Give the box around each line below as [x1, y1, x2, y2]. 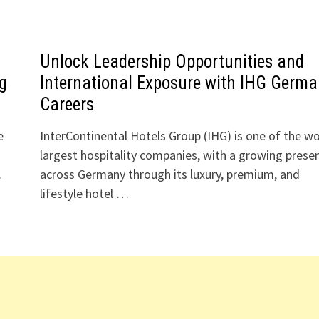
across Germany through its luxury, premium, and [39, 166, 300, 182]
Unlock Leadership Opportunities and [39, 51, 304, 72]
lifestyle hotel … [39, 185, 129, 202]
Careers [39, 94, 94, 115]
